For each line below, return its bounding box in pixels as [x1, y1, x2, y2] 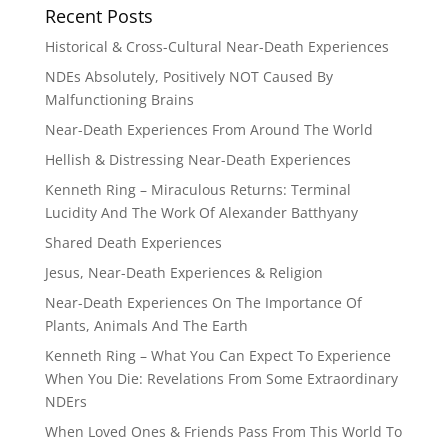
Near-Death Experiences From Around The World [44, 120, 373, 140]
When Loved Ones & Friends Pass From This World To [44, 422, 402, 442]
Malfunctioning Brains [44, 90, 194, 110]
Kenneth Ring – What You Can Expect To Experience [44, 346, 391, 366]
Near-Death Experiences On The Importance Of [44, 293, 362, 313]
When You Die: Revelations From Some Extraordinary [44, 369, 398, 389]
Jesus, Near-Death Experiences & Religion [44, 263, 323, 283]
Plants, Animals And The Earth [44, 316, 248, 336]
